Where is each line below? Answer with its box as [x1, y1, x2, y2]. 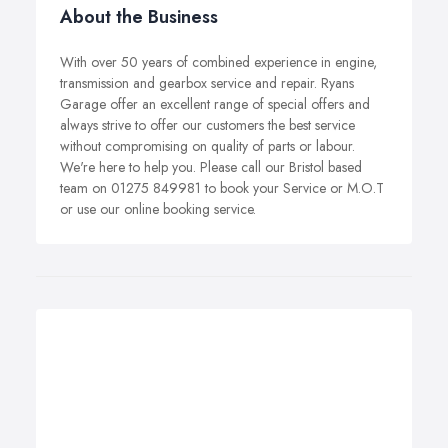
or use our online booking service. [60, 198, 256, 219]
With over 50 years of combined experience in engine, [60, 51, 377, 72]
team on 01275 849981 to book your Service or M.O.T [60, 177, 384, 198]
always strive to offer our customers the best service [60, 114, 355, 135]
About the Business [60, 3, 218, 30]
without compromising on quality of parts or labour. [60, 135, 355, 156]
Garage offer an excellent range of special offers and [60, 93, 370, 114]
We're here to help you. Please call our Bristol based [60, 156, 362, 177]
